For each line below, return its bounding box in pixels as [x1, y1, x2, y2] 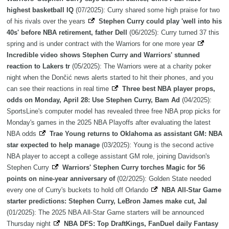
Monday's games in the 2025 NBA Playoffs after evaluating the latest [7, 119, 211, 127]
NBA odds [7, 130, 38, 138]
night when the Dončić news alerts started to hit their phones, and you [7, 74, 213, 82]
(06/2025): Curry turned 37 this [129, 29, 219, 37]
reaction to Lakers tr [7, 62, 70, 71]
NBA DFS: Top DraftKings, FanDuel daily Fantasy [64, 220, 218, 228]
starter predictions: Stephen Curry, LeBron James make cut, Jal [7, 197, 207, 205]
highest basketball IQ [7, 6, 74, 14]
